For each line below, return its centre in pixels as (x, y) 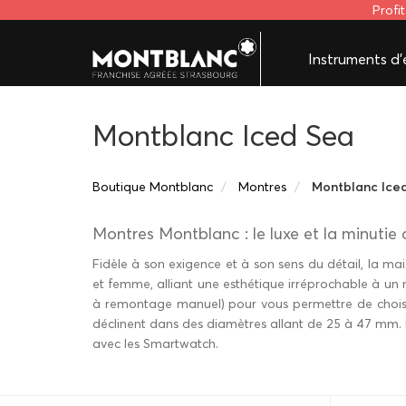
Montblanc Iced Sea (223, 135)
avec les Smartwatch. (155, 343)
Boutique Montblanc (153, 187)
